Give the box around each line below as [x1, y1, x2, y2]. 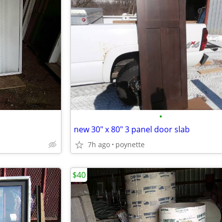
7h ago [88, 140, 110, 149]
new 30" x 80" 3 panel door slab [74, 124, 190, 135]
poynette [115, 140, 145, 149]
